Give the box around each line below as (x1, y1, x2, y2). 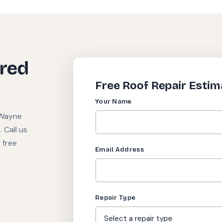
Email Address (95, 145, 145, 154)
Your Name (95, 98, 132, 106)
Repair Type (95, 193, 136, 202)
